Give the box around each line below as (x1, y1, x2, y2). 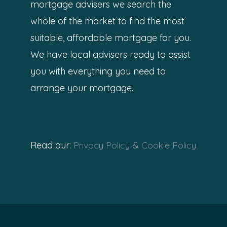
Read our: (30, 139, 74, 152)
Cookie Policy (141, 139, 197, 152)
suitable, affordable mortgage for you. (30, 32, 191, 44)
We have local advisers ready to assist (30, 49, 191, 61)
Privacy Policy (73, 139, 133, 152)
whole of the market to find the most (30, 15, 184, 27)
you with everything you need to (30, 65, 166, 78)
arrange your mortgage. (30, 82, 133, 94)
